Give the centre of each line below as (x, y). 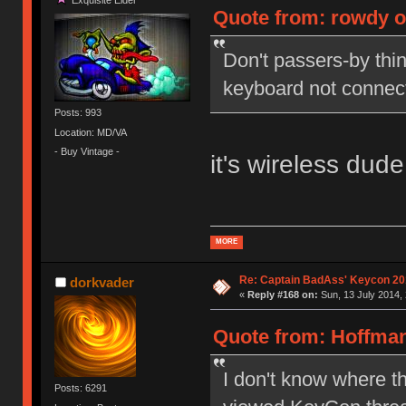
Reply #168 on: (282, 295)
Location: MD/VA (91, 132)
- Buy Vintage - (87, 151)
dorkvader (101, 283)
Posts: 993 (78, 113)
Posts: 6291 (81, 388)
